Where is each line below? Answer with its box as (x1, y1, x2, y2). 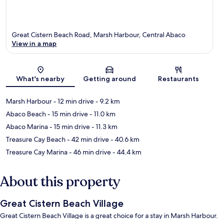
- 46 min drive (67, 148, 111, 157)
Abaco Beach (6, 109, 46, 119)
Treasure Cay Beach (6, 135, 66, 144)
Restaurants (158, 74, 199, 84)
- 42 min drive (66, 135, 109, 144)
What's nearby (16, 74, 65, 84)
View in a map (12, 39, 57, 48)
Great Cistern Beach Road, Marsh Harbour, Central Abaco (12, 30, 185, 40)
